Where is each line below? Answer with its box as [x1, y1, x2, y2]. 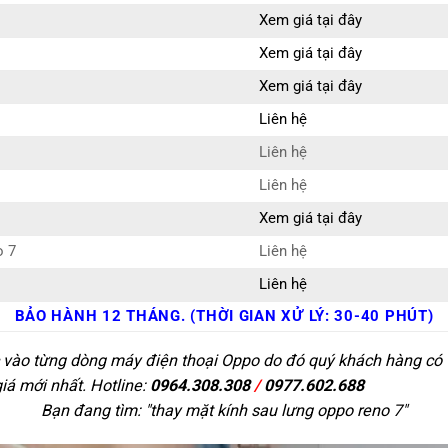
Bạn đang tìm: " [41, 401, 150, 421]
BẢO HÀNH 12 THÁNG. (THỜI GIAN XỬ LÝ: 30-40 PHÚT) [14, 308, 434, 326]
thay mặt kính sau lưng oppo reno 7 [150, 401, 402, 421]
